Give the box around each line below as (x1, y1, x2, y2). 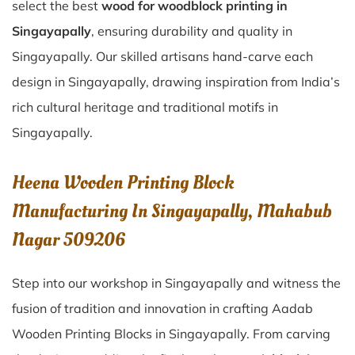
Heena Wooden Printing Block (12, 170, 234, 196)
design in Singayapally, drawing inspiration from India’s (12, 74, 340, 90)
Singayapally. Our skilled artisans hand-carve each (12, 48, 313, 64)
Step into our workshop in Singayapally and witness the (12, 275, 341, 291)
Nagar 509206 (12, 227, 125, 253)
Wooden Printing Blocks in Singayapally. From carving (12, 326, 330, 342)
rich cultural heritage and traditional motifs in (12, 99, 278, 115)
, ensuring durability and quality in (91, 23, 292, 39)
